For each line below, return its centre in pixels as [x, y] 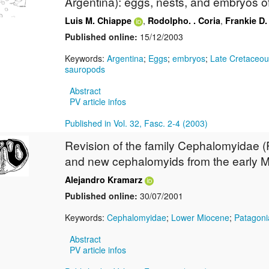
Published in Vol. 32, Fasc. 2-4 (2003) [136, 123]
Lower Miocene [200, 218]
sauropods [85, 69]
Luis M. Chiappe [98, 21]
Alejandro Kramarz [104, 180]
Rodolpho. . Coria [184, 21]
